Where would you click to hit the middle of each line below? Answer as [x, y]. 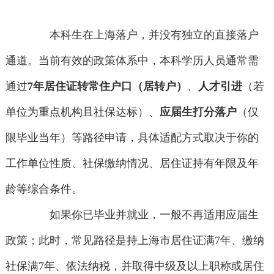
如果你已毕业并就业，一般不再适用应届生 [143, 215]
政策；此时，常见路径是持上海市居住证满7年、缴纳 [135, 241]
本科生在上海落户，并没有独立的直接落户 [143, 35]
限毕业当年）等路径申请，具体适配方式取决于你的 [132, 138]
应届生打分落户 [198, 112]
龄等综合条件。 [44, 189]
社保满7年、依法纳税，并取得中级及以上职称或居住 [135, 266]
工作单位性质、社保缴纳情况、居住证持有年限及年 [132, 164]
